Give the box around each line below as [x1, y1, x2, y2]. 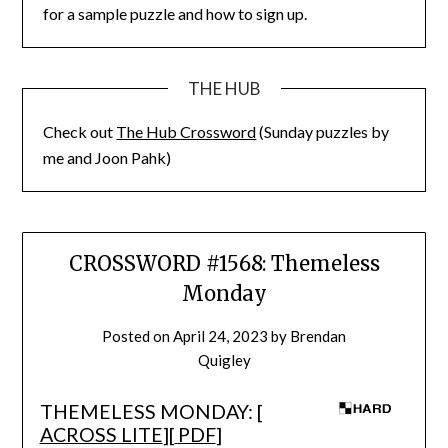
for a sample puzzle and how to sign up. [43, 3, 308, 23]
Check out [43, 121, 117, 141]
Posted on [102, 327, 173, 346]
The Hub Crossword [116, 121, 257, 141]
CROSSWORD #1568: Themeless [68, 251, 380, 277]
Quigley [197, 351, 251, 370]
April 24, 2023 [173, 327, 268, 346]
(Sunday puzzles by [256, 121, 390, 141]
